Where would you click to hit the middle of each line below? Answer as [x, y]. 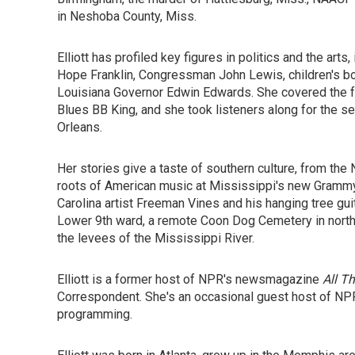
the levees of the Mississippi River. [156, 239]
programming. [95, 315]
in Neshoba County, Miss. [127, 17]
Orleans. [80, 128]
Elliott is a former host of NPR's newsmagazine [190, 280]
